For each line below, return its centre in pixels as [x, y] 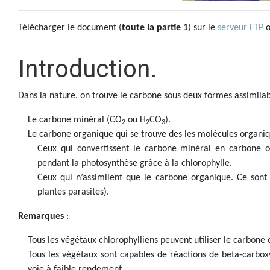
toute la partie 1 [155, 28]
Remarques [41, 216]
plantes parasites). [73, 192]
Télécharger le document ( [70, 28]
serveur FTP [240, 28]
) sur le [203, 28]
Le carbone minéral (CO [75, 120]
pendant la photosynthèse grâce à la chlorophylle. [135, 163]
